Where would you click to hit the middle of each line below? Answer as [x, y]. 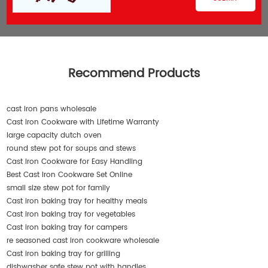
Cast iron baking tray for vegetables [71, 215]
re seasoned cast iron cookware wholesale [83, 241]
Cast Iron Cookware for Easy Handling [75, 162]
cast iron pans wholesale [52, 109]
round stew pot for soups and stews [71, 149]
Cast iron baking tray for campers [67, 228]
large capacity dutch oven [54, 136]
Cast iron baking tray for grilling [64, 254]
